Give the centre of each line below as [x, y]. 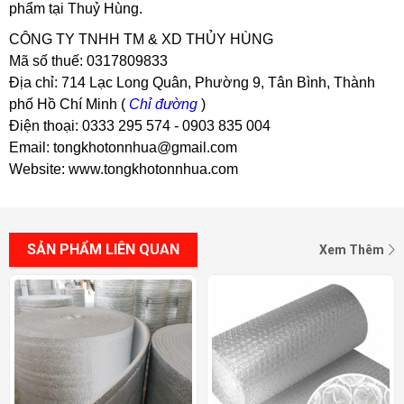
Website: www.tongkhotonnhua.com [124, 169]
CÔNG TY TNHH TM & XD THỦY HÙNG [141, 39]
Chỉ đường [163, 104]
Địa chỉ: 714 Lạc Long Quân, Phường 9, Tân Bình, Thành [192, 82]
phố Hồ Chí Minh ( [69, 104]
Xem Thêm [353, 249]
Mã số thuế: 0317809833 [88, 60]
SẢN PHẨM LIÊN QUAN [103, 249]
